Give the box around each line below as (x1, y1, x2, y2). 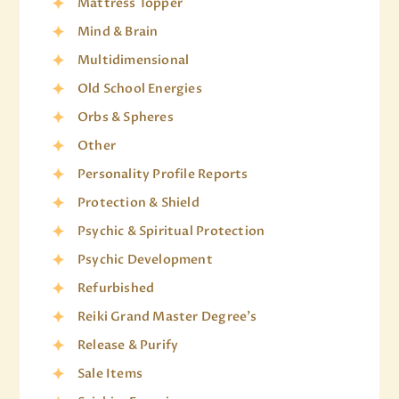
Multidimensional (77, 52, 190, 69)
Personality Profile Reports (77, 166, 248, 183)
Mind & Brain (77, 23, 159, 41)
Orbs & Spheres (77, 109, 174, 126)
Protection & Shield (77, 194, 199, 212)
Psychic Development (77, 251, 213, 269)
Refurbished (77, 280, 155, 297)
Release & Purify (77, 337, 179, 354)
